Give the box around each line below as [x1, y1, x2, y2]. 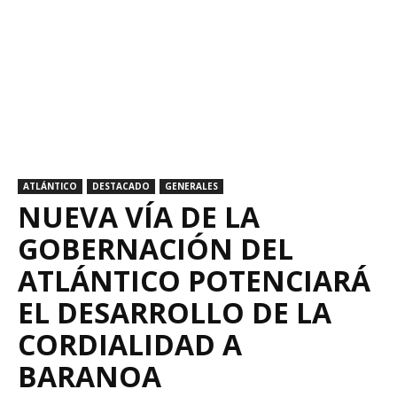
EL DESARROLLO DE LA [18, 293, 331, 331]
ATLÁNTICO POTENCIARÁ [18, 261, 370, 300]
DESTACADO [92, 180, 150, 192]
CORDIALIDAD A [18, 325, 242, 363]
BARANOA [18, 357, 161, 395]
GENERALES [165, 180, 218, 192]
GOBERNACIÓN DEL [18, 230, 293, 268]
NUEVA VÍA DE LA [18, 198, 260, 236]
